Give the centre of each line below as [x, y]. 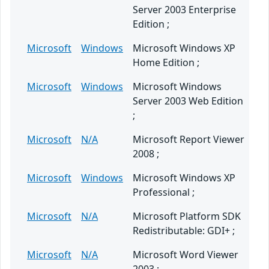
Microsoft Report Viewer [189, 140]
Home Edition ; [166, 63]
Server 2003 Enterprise [184, 10]
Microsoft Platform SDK [187, 216]
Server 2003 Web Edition [188, 101]
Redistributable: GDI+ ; [184, 231]
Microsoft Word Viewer [186, 255]
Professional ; [164, 192]
